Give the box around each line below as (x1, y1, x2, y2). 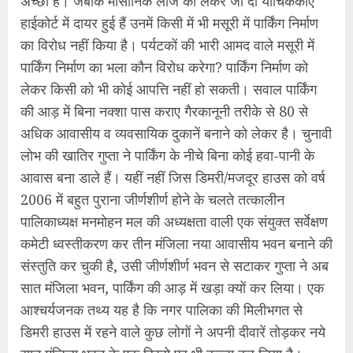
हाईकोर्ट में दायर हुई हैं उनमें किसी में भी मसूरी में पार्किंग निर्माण (20, 13, 318, 32)
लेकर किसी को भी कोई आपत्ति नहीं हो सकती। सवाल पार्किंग (20, 79, 317, 98)
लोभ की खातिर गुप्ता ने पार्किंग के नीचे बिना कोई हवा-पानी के (20, 145, 314, 165)
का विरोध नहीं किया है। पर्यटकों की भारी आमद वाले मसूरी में (20, 35, 314, 54)
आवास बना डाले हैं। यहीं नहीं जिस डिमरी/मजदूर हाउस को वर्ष (20, 167, 325, 187)
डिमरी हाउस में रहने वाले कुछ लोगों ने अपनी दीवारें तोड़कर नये (20, 321, 325, 341)
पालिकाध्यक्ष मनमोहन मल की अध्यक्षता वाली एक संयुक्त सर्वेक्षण (20, 211, 328, 231)
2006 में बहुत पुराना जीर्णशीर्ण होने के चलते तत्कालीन (20, 189, 284, 209)
